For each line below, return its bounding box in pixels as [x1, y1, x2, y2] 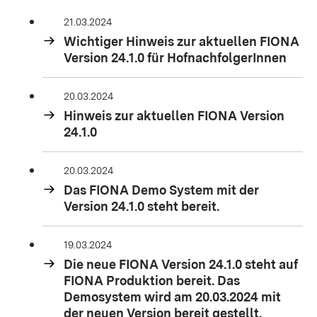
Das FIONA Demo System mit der [64, 183, 259, 197]
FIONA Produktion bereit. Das [64, 273, 240, 288]
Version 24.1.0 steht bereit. [64, 199, 219, 214]
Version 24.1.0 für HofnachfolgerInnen [64, 50, 287, 65]
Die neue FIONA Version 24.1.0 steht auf [64, 257, 298, 272]
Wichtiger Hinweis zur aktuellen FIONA [64, 34, 299, 49]
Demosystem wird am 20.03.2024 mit [64, 289, 281, 304]
